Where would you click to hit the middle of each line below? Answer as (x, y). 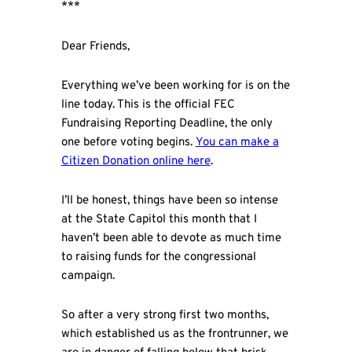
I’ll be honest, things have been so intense (169, 201)
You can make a (237, 142)
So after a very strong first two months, (165, 316)
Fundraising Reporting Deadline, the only (167, 123)
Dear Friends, (95, 46)
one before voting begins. (128, 142)
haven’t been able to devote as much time (171, 239)
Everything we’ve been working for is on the (175, 86)
